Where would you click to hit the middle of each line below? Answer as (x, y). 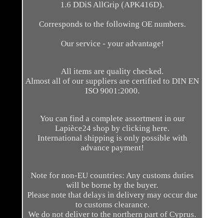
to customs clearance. (112, 205)
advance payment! (112, 148)
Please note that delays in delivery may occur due (112, 195)
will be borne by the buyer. (112, 185)
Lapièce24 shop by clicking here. (112, 128)
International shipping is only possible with (112, 138)
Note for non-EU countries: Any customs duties (112, 176)
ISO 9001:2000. (112, 91)
